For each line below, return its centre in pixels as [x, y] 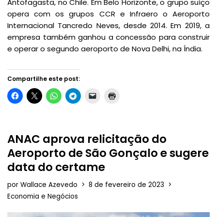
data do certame [56, 167]
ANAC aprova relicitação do [87, 139]
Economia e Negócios [43, 197]
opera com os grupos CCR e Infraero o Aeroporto [108, 14]
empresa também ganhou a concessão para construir [108, 37]
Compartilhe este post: [44, 79]
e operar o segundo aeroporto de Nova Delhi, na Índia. [105, 49]
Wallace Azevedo [49, 185]
